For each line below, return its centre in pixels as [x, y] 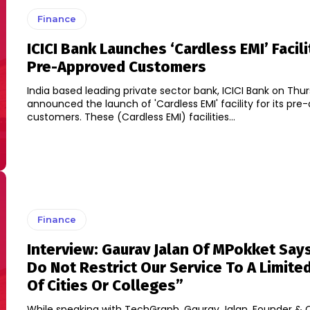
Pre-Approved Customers [116, 67]
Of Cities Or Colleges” [105, 286]
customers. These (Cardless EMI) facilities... [159, 117]
